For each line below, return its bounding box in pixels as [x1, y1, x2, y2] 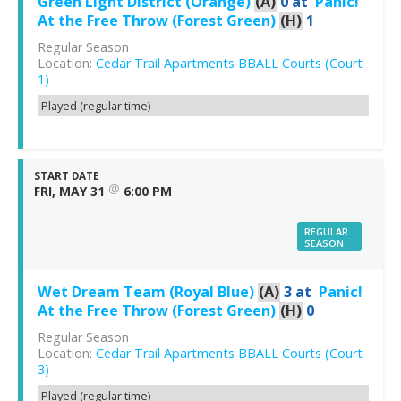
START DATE [34, 169, 99, 183]
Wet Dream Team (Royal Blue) [38, 282, 254, 303]
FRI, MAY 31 [34, 183, 105, 200]
